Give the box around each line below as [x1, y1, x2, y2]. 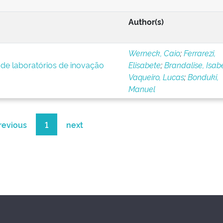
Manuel [128, 83, 155, 94]
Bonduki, [187, 71, 219, 82]
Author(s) [128, 16, 164, 27]
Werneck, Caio [128, 47, 180, 58]
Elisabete [128, 59, 161, 70]
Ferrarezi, [183, 47, 216, 58]
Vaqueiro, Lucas [128, 71, 184, 82]
